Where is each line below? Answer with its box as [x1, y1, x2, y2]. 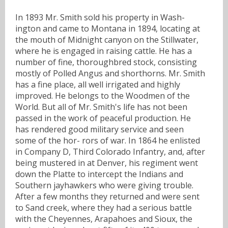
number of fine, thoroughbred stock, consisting [15, 56, 197, 68]
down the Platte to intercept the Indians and [15, 168, 183, 180]
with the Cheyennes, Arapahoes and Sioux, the [15, 213, 192, 224]
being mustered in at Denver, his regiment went [15, 157, 198, 168]
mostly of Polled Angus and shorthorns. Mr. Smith [15, 67, 205, 79]
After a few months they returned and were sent [15, 190, 199, 202]
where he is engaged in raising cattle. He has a [15, 45, 192, 56]
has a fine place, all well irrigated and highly [15, 78, 180, 90]
